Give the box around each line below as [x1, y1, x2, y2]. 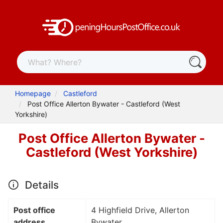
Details [22, 178, 59, 191]
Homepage [15, 89, 51, 98]
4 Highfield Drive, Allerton [91, 205, 189, 215]
